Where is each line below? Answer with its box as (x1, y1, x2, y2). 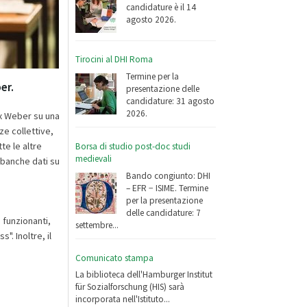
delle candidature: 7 (126, 206, 201, 219)
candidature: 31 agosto (126, 95, 215, 107)
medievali (75, 152, 112, 164)
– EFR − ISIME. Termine (126, 182, 209, 194)
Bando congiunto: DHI (126, 169, 211, 182)
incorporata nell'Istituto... (75, 293, 171, 306)
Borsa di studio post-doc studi (75, 140, 191, 152)
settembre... (75, 219, 119, 231)
